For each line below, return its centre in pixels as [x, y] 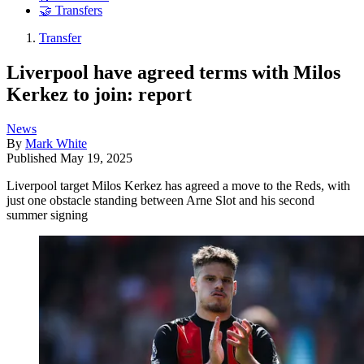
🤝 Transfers [71, 11]
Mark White [56, 143]
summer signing [47, 214]
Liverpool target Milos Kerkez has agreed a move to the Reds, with [178, 185]
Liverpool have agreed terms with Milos [173, 72]
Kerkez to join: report [99, 94]
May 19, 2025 [96, 158]
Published [33, 158]
